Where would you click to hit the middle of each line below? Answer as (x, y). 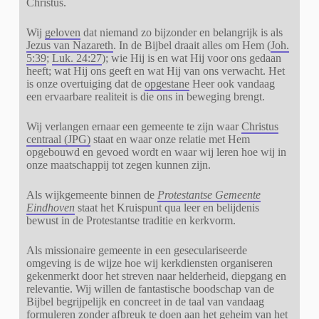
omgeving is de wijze (75, 263)
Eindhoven (50, 207)
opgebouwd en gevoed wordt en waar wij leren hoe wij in (156, 152)
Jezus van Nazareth (69, 45)
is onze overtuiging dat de (85, 83)
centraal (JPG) (58, 139)
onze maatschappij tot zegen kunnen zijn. (118, 164)
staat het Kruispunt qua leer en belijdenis (168, 207)
